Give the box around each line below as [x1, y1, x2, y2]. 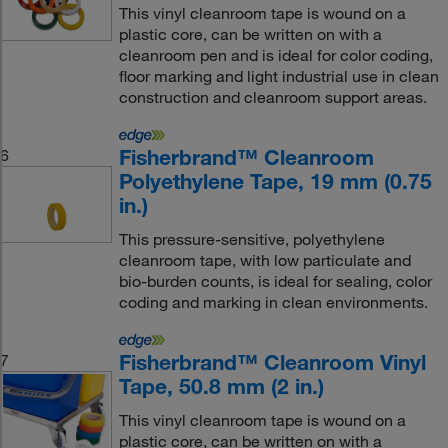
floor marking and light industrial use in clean [118, 66, 439, 86]
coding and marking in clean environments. [118, 292, 428, 312]
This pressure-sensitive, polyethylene [118, 229, 385, 249]
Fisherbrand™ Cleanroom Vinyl [118, 349, 426, 375]
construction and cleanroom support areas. [118, 87, 427, 107]
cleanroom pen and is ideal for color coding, [118, 45, 433, 65]
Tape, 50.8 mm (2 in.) [118, 373, 324, 399]
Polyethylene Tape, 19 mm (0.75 [118, 168, 432, 194]
